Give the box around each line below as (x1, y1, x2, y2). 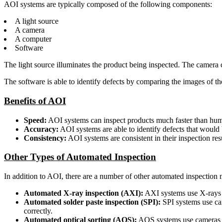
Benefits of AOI (4, 95, 66, 106)
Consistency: (24, 133, 66, 142)
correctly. (24, 207, 53, 215)
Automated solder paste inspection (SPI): (24, 198, 161, 206)
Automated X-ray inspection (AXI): (24, 189, 143, 197)
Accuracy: (24, 124, 58, 133)
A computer (15, 35, 52, 44)
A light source (15, 17, 58, 26)
